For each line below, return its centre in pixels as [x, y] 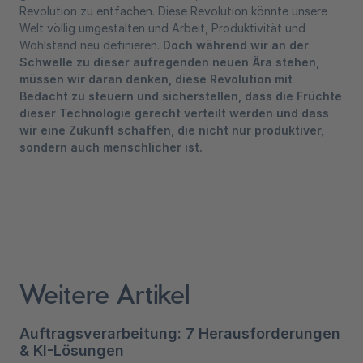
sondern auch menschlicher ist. [111, 147]
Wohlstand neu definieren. [91, 45]
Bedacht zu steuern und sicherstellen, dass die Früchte [181, 96]
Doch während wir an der [236, 45]
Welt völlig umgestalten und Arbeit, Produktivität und [162, 28]
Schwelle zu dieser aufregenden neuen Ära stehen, [169, 62]
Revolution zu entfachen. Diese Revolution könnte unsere [173, 11]
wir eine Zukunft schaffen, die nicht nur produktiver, [172, 130]
